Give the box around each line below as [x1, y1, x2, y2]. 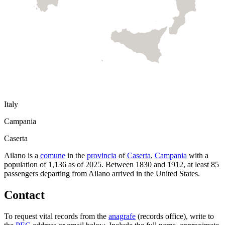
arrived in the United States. [110, 169, 200, 178]
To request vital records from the [4, 212, 106, 221]
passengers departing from [4, 169, 88, 178]
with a [187, 151, 208, 160]
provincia [87, 151, 117, 160]
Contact [4, 188, 45, 202]
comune [40, 151, 65, 160]
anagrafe [108, 212, 136, 221]
